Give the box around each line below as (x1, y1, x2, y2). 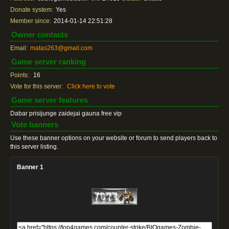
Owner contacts (11, 30, 68, 39)
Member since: (10, 17, 51, 25)
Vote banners (11, 120, 58, 129)
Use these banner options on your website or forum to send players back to (10, 134, 217, 142)
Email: (10, 44, 28, 52)
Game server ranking (11, 57, 86, 66)
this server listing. (10, 143, 58, 150)
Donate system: (10, 6, 53, 13)
